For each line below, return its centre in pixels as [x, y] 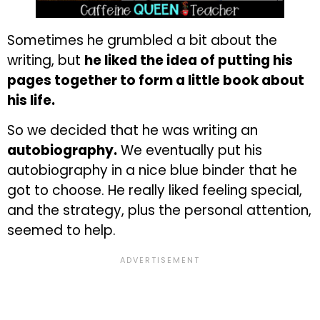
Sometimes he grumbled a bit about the [142, 40]
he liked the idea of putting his [189, 60]
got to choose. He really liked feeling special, [155, 191]
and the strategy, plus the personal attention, [159, 211]
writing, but [46, 60]
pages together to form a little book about [156, 80]
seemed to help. [61, 231]
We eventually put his [190, 151]
